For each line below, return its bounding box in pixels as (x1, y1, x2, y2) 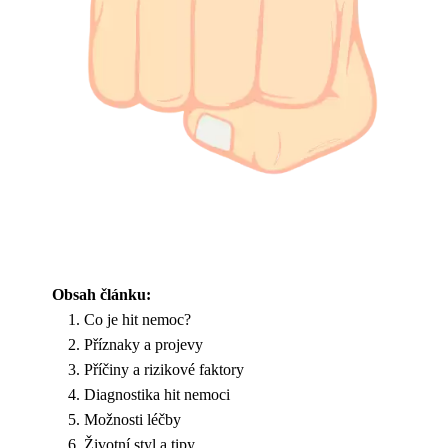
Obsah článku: (52, 286, 151, 303)
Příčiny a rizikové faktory (84, 361, 244, 378)
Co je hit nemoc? (84, 311, 191, 328)
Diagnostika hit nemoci (84, 386, 230, 403)
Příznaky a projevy (84, 336, 203, 353)
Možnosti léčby (84, 411, 181, 428)
